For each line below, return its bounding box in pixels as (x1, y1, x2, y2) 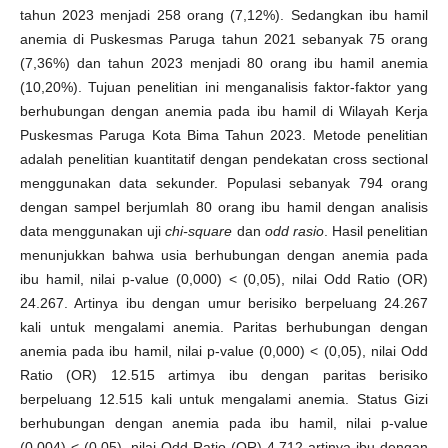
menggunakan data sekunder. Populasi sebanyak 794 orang (19, 175, 429, 192)
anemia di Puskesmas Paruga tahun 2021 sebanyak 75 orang (19, 31, 429, 48)
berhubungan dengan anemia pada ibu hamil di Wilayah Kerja (19, 103, 429, 120)
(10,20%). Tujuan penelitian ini (19, 79, 219, 96)
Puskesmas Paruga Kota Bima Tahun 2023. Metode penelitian (19, 127, 429, 144)
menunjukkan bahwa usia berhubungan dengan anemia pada (19, 247, 429, 264)
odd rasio (264, 223, 324, 240)
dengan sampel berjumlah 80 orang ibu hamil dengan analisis (19, 199, 429, 216)
